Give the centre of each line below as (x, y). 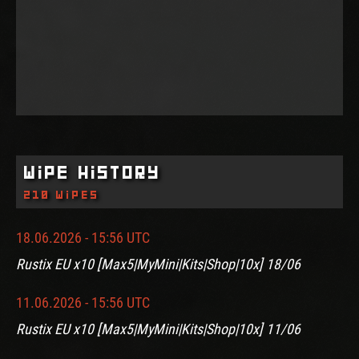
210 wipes (62, 194)
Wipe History (93, 172)
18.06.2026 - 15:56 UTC (83, 237)
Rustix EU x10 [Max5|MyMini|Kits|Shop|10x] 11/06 (158, 329)
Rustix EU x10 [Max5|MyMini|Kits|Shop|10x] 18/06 (158, 264)
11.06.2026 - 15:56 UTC (83, 302)
